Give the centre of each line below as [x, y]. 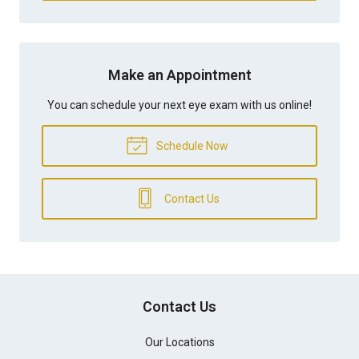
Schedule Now [191, 145]
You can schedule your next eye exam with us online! [179, 105]
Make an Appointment [179, 75]
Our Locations [179, 342]
